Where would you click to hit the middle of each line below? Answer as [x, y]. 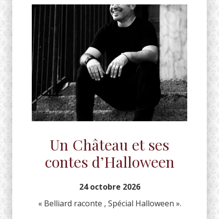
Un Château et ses [109, 144]
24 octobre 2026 [109, 186]
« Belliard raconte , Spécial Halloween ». [109, 203]
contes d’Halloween [109, 161]
